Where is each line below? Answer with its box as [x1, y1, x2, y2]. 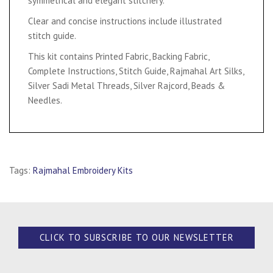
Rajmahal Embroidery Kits [33, 165, 133, 176]
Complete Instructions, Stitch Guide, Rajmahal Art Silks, [28, 65, 244, 77]
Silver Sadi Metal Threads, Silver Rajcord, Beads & [28, 80, 225, 91]
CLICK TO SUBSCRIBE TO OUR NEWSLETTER [39, 232, 234, 243]
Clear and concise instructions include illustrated [28, 15, 222, 27]
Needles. [28, 94, 62, 106]
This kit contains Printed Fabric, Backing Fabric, [28, 51, 209, 62]
